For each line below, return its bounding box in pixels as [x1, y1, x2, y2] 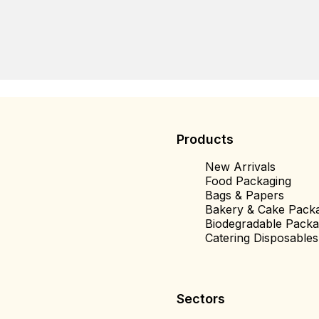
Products [177, 131, 234, 147]
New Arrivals [205, 159, 276, 174]
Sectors [177, 291, 225, 306]
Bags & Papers [205, 187, 284, 202]
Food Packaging [205, 173, 291, 188]
